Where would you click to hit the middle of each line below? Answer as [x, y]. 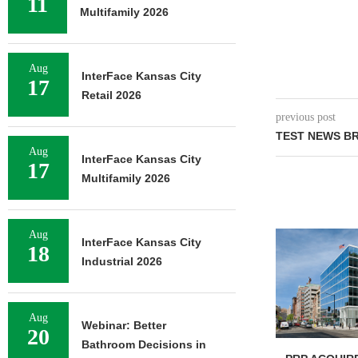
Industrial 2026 [122, 261]
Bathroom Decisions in [144, 344]
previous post [305, 117]
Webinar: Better [124, 325]
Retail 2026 [111, 95]
